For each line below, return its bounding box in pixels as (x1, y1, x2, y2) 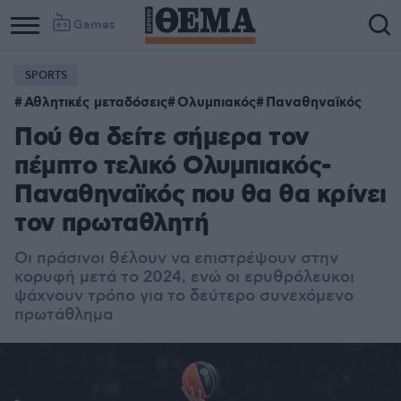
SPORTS (25, 69, 67, 82)
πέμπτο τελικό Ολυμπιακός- (14, 150, 331, 183)
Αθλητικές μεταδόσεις (24, 94, 167, 112)
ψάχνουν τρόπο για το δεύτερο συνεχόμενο (14, 286, 354, 306)
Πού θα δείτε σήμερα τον (14, 122, 310, 155)
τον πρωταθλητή (14, 208, 209, 241)
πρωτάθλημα (14, 305, 113, 325)
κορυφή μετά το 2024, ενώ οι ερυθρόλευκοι (14, 268, 354, 287)
